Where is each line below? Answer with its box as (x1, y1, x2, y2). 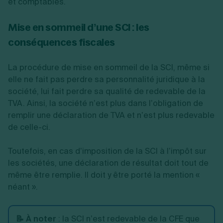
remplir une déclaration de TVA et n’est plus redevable (8, 110, 215, 120)
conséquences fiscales (8, 36, 115, 48)
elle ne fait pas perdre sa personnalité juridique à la (8, 74, 205, 85)
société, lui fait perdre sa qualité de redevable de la (8, 86, 206, 97)
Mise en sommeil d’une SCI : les (8, 21, 149, 33)
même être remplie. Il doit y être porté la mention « (8, 170, 200, 180)
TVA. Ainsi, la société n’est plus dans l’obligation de (8, 98, 203, 109)
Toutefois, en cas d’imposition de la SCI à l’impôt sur (8, 146, 207, 156)
